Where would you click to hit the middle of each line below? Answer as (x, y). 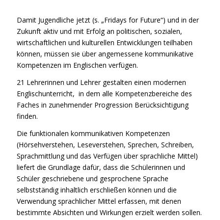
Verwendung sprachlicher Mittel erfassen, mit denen (99, 201)
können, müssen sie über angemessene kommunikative (105, 54)
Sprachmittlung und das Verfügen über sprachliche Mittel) (107, 156)
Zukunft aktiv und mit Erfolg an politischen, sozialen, (99, 31)
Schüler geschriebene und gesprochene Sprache (92, 178)
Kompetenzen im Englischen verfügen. (77, 65)
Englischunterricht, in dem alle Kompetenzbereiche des (104, 93)
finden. (27, 116)
